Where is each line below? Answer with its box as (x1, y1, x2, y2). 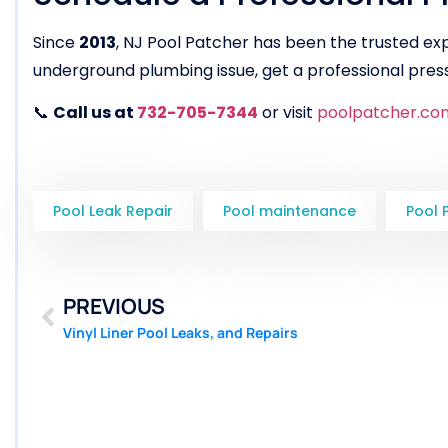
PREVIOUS (63, 292, 165, 321)
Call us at (53, 100, 137, 124)
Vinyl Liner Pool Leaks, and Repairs (63, 323, 298, 343)
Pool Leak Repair (53, 201, 173, 222)
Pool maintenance (223, 201, 356, 222)
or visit (258, 100, 317, 124)
